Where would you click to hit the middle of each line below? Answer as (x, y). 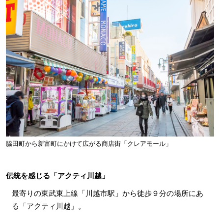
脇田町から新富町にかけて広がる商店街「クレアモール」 (89, 144)
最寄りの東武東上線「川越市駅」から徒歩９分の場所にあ (107, 193)
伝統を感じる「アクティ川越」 (57, 176)
